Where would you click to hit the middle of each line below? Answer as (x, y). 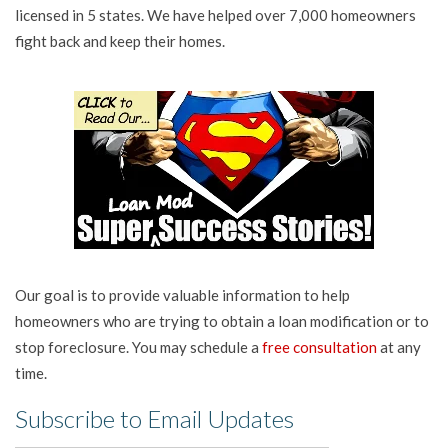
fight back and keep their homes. (120, 40)
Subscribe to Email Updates (154, 418)
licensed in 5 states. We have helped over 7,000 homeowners (215, 14)
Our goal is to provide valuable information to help (182, 294)
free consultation (319, 346)
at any (399, 346)
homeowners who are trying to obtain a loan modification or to (222, 320)
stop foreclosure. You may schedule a (138, 346)
